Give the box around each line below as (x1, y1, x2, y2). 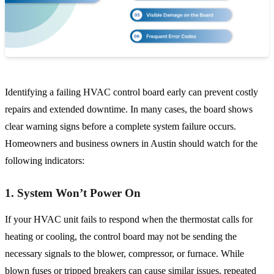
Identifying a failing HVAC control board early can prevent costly (5, 87, 258, 98)
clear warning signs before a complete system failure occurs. (5, 121, 236, 132)
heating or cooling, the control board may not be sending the (5, 231, 237, 242)
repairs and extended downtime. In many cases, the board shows (5, 104, 253, 115)
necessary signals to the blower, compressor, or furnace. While (5, 248, 244, 259)
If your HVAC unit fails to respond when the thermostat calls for (5, 214, 253, 225)
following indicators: (5, 155, 84, 166)
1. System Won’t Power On (5, 187, 144, 200)
